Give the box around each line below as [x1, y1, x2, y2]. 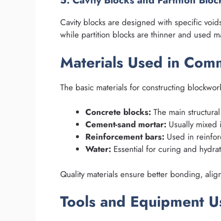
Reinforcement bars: [85, 131, 164, 143]
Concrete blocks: [85, 106, 151, 118]
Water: [85, 143, 111, 155]
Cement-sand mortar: [85, 118, 166, 131]
